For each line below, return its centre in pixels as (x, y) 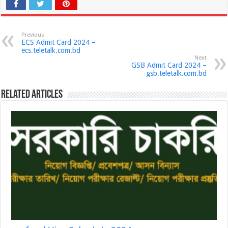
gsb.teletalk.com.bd (176, 73)
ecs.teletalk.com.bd (51, 50)
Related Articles (32, 95)
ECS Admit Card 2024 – (59, 42)
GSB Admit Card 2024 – (169, 65)
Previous (33, 35)
